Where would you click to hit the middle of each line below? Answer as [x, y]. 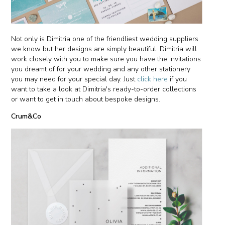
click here [153, 79]
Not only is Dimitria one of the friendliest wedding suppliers [105, 39]
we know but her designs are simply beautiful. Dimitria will [104, 49]
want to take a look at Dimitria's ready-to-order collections [104, 89]
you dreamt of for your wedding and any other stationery [101, 69]
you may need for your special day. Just [74, 79]
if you [178, 79]
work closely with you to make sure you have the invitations [106, 59]
